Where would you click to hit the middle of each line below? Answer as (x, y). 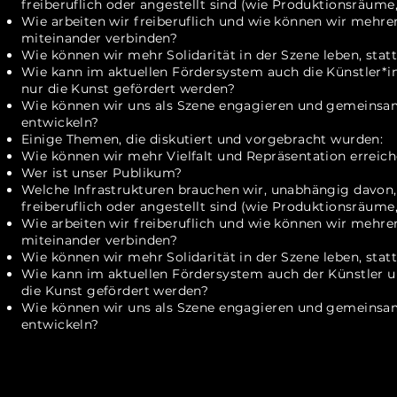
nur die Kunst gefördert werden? (128, 89)
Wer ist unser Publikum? (102, 173)
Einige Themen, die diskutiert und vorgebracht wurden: (202, 139)
